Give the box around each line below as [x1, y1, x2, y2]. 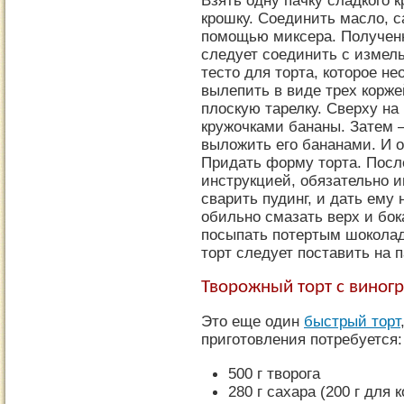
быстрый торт [304, 312, 400, 330]
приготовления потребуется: [201, 330, 402, 348]
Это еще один [201, 312, 304, 330]
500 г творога [228, 364, 320, 382]
